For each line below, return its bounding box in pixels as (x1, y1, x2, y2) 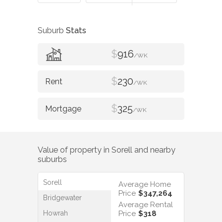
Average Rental (118, 200, 173, 210)
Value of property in (38, 145, 111, 155)
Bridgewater (43, 194, 82, 202)
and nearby (132, 145, 175, 155)
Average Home (118, 180, 171, 189)
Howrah (43, 209, 68, 218)
